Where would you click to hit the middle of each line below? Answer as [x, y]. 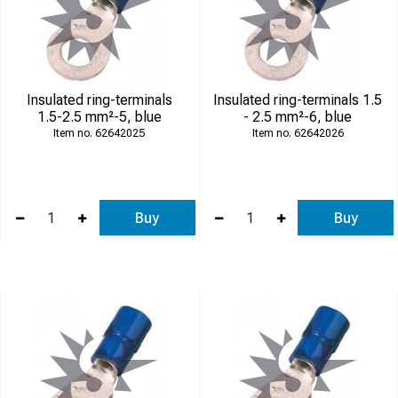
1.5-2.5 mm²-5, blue [99, 117]
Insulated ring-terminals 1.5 [298, 100]
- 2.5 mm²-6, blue [298, 117]
